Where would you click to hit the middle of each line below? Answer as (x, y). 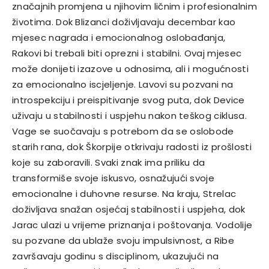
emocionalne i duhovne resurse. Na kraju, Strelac (124, 194)
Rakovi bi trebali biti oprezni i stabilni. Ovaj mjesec (127, 53)
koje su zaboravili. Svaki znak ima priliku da (109, 163)
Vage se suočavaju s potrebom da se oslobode (123, 131)
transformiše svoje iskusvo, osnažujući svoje (113, 178)
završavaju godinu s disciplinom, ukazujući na (116, 256)
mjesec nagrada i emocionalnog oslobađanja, (119, 38)
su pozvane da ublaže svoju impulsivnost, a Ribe (123, 241)
